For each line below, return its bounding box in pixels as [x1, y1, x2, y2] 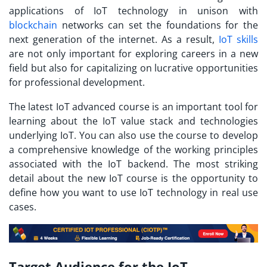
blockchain [9, 18, 57, 32]
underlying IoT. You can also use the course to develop [9, 128, 258, 142]
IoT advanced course [55, 100, 150, 113]
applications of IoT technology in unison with [9, 4, 258, 17]
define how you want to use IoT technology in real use [9, 185, 258, 199]
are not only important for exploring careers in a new [9, 46, 258, 60]
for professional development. [9, 75, 147, 89]
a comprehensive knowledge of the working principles [9, 142, 258, 156]
